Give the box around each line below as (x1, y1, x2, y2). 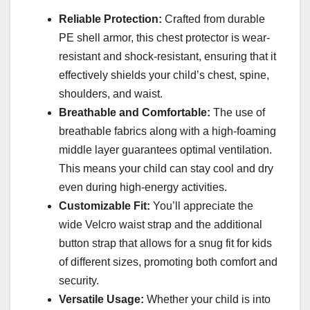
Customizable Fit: (59, 200, 150, 212)
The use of (210, 107, 265, 119)
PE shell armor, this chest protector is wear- (59, 32, 270, 44)
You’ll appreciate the (150, 200, 253, 212)
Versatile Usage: (59, 293, 144, 306)
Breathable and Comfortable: (59, 107, 210, 119)
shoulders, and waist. (59, 88, 163, 100)
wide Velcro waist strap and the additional (59, 219, 262, 231)
